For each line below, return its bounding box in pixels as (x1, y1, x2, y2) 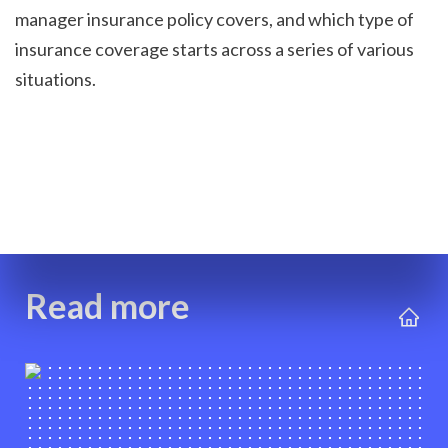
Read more (25, 284, 190, 326)
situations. (15, 67, 96, 90)
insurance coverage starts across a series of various (15, 37, 414, 60)
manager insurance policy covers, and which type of (15, 7, 414, 30)
